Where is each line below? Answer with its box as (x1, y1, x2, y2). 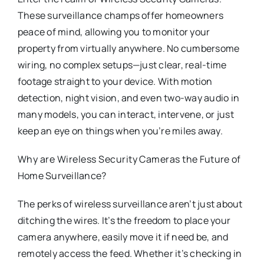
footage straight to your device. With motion (17, 74, 213, 88)
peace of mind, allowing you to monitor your (17, 25, 210, 38)
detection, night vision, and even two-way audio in (17, 91, 239, 104)
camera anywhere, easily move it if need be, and (17, 230, 229, 243)
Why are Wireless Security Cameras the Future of (17, 152, 241, 166)
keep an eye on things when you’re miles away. (17, 124, 223, 137)
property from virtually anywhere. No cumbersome (17, 41, 240, 55)
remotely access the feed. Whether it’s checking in (17, 246, 242, 260)
